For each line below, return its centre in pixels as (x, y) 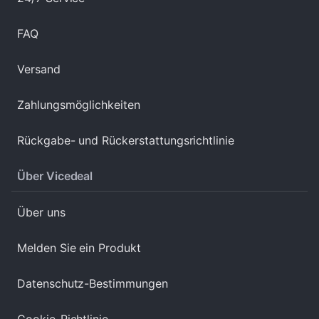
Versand (39, 69)
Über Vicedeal (55, 176)
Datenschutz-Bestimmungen (93, 283)
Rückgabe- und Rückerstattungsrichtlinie (126, 140)
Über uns (41, 212)
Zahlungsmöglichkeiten (79, 105)
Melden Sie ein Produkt (79, 248)
